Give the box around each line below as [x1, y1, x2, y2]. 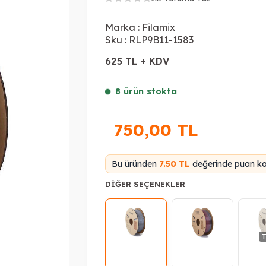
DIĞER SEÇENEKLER [105, 179, 186, 189]
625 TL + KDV [105, 55, 170, 67]
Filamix [142, 21, 176, 33]
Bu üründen [112, 159, 160, 169]
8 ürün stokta [115, 85, 178, 97]
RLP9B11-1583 [129, 34, 194, 46]
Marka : [105, 21, 140, 33]
